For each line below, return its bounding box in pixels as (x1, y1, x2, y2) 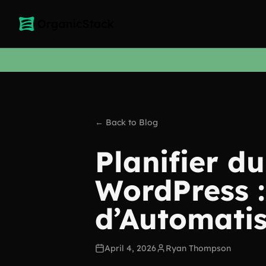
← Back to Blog (95, 117, 158, 128)
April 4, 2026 (104, 243, 156, 254)
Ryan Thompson (166, 243, 231, 254)
